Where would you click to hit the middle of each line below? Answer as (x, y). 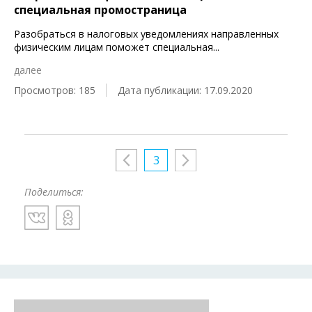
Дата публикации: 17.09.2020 (185, 90)
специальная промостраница (100, 10)
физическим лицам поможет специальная (114, 47)
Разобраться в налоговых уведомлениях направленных (146, 34)
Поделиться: (54, 192)
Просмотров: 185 (55, 90)
